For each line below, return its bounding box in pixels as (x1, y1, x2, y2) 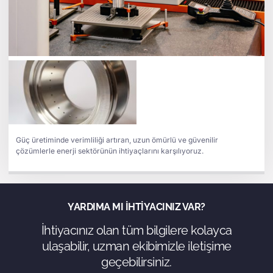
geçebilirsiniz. (101, 254, 172, 269)
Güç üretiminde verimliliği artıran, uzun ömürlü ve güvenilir (16, 135, 218, 144)
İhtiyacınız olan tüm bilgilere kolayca (41, 222, 232, 238)
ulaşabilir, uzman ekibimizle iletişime (41, 238, 232, 253)
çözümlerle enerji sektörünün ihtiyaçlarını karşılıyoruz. (16, 146, 204, 155)
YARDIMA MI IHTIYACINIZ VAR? (68, 200, 205, 213)
